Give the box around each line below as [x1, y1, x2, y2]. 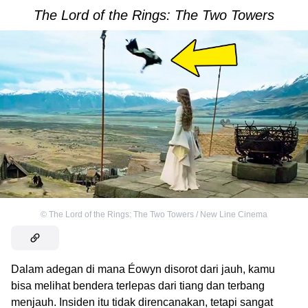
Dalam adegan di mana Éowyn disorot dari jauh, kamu [11, 263, 275, 275]
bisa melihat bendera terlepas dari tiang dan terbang [11, 279, 265, 291]
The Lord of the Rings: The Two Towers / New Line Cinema [49, 209, 267, 219]
